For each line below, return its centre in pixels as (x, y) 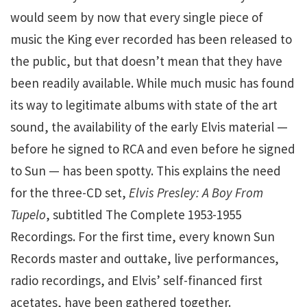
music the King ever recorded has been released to (151, 39)
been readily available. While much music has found (152, 83)
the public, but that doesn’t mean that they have (146, 61)
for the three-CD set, (70, 193)
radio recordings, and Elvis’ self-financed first (136, 281)
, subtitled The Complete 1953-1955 (144, 215)
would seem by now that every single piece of (137, 17)
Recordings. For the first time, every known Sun (143, 237)
